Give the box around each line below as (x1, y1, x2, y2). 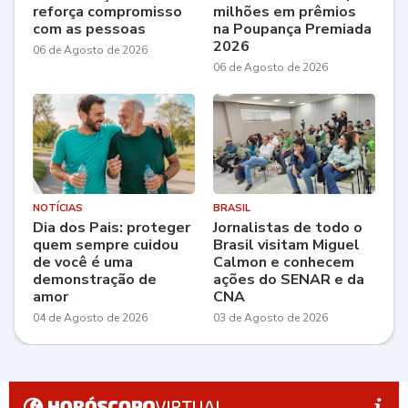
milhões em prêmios (213, 2, 356, 23)
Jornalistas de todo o (213, 218, 362, 239)
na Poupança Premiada (213, 19, 372, 40)
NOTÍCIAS (33, 201, 83, 216)
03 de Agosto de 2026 (213, 311, 328, 326)
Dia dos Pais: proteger (33, 218, 190, 239)
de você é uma (33, 252, 133, 273)
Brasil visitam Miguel (213, 235, 360, 256)
